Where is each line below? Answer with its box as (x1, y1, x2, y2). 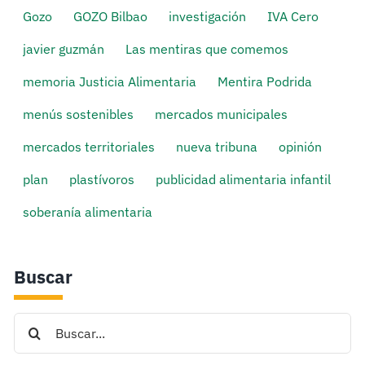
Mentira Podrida (218, 73, 313, 90)
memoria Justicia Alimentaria (23, 73, 197, 90)
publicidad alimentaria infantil (156, 170, 332, 188)
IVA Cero (267, 7, 319, 25)
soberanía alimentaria (23, 203, 153, 221)
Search (13, 314, 59, 334)
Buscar (14, 265, 73, 289)
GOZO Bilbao (73, 7, 148, 25)
